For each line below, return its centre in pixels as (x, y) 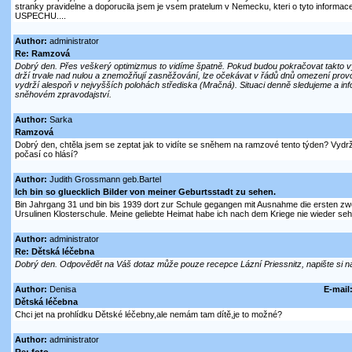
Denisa (61, 290)
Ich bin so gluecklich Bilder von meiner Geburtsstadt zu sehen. (145, 192)
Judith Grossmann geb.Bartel (104, 180)
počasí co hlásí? (46, 154)
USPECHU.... (40, 16)
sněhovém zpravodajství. (63, 95)
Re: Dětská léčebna (54, 252)
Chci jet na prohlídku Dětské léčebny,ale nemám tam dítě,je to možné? (148, 315)
